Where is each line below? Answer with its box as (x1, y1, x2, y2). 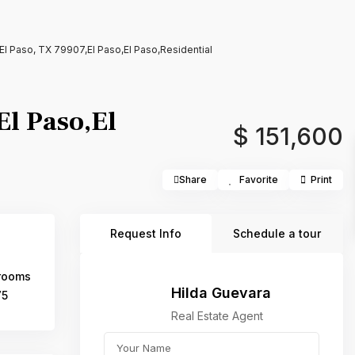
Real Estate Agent (171, 309, 263, 323)
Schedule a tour (233, 227, 322, 240)
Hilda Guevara (171, 284, 271, 301)
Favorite (239, 174, 278, 185)
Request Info (109, 227, 181, 240)
